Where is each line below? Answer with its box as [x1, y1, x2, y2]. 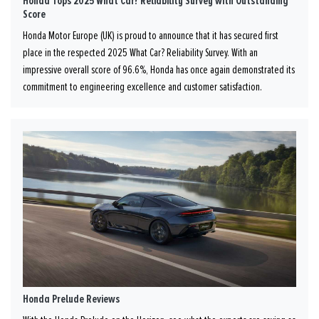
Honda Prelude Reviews [23, 291, 120, 306]
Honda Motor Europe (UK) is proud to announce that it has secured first [23, 29, 278, 41]
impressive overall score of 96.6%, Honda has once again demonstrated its [23, 63, 295, 75]
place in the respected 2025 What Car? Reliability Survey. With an [23, 46, 258, 58]
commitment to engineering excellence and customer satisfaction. [23, 80, 262, 93]
